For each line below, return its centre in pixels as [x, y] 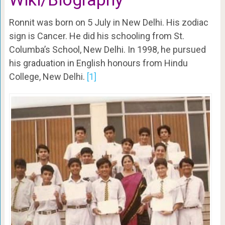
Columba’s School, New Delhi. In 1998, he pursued [107, 50]
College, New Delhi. [47, 77]
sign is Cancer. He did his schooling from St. [96, 36]
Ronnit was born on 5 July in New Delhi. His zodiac [108, 23]
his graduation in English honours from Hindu [98, 63]
